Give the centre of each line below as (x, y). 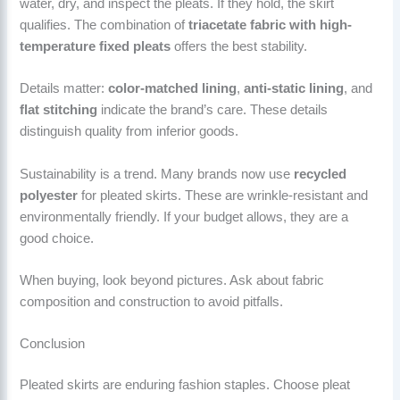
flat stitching (59, 110)
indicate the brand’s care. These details (213, 110)
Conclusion (53, 344)
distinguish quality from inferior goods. (129, 132)
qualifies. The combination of (104, 25)
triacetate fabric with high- (271, 25)
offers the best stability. (239, 46)
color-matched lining (173, 89)
